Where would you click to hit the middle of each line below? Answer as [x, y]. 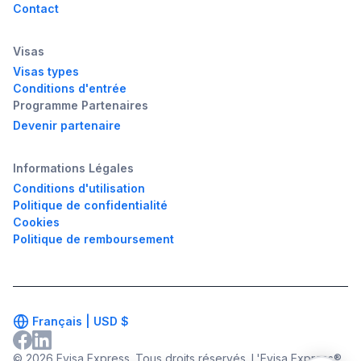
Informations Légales [73, 168]
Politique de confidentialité [90, 205]
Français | [61, 322]
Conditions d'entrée [70, 89]
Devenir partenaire [67, 126]
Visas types [46, 72]
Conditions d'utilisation [79, 189]
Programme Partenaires [81, 106]
